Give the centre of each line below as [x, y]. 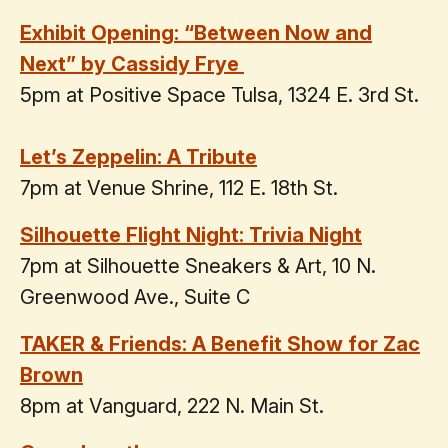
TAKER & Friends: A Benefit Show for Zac [220, 343]
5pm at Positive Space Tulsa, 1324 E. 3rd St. [219, 94]
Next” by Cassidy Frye [132, 63]
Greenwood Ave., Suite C [135, 296]
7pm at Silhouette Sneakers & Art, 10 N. [198, 265]
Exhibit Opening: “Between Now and [196, 32]
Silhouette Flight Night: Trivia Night [191, 234]
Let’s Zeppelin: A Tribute [138, 156]
